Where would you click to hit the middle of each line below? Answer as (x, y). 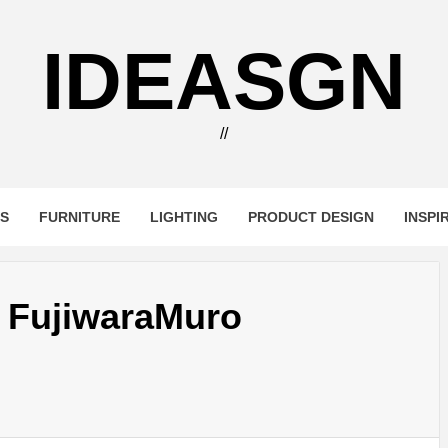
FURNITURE (79, 217)
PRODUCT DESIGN (310, 217)
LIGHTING (183, 217)
